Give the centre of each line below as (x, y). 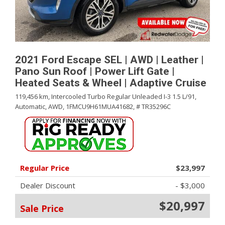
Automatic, (31, 106)
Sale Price (42, 208)
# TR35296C (153, 106)
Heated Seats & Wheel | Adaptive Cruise (111, 83)
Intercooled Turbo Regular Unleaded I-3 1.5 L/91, (124, 96)
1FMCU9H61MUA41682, (100, 106)
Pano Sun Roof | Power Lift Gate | (95, 71)
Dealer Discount (48, 185)
